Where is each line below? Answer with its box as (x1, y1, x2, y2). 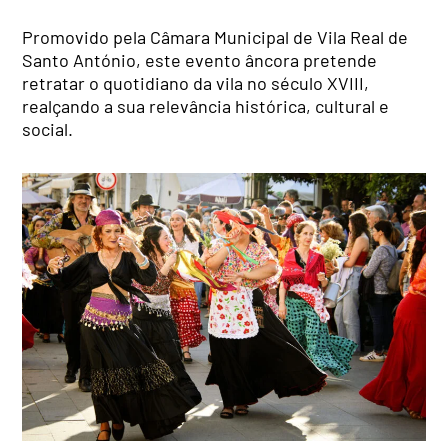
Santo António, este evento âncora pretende (22, 49, 378, 72)
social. (22, 118, 74, 141)
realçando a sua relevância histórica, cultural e (22, 95, 390, 118)
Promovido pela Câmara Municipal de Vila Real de (22, 26, 409, 49)
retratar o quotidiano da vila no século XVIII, (22, 72, 370, 95)
